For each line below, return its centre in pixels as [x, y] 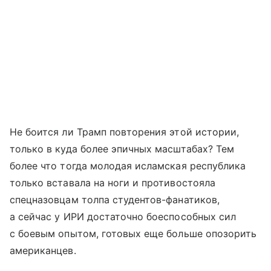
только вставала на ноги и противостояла [113, 183]
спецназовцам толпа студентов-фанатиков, [115, 200]
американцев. [43, 250]
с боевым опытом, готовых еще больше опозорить [133, 233]
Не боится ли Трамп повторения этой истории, [125, 132]
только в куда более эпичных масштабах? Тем [122, 149]
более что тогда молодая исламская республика [128, 166]
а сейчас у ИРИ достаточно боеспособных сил [123, 217]
